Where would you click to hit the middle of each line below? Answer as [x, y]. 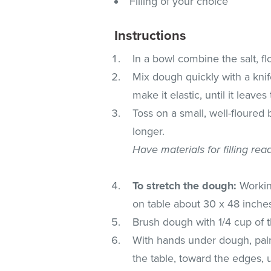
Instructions [151, 35]
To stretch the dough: [185, 185]
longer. [149, 131]
